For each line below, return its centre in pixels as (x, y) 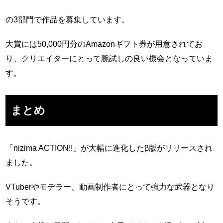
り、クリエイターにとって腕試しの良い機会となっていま (109, 58)
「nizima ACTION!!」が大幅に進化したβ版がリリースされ (109, 148)
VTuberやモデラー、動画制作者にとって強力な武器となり (110, 187)
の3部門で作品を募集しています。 (68, 20)
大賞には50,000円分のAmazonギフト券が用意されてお (104, 44)
